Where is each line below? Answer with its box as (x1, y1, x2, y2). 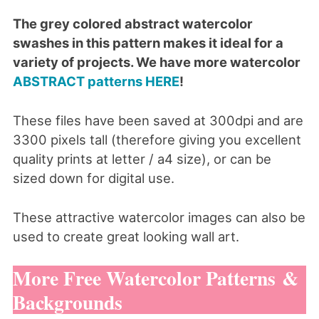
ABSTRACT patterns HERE (12, 73, 179, 90)
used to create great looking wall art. (12, 228, 239, 244)
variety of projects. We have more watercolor (12, 54, 300, 70)
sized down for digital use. (12, 169, 174, 186)
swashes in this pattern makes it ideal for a (12, 35, 283, 51)
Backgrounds (12, 288, 122, 317)
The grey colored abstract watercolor (12, 16, 253, 32)
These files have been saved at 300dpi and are (12, 112, 303, 128)
